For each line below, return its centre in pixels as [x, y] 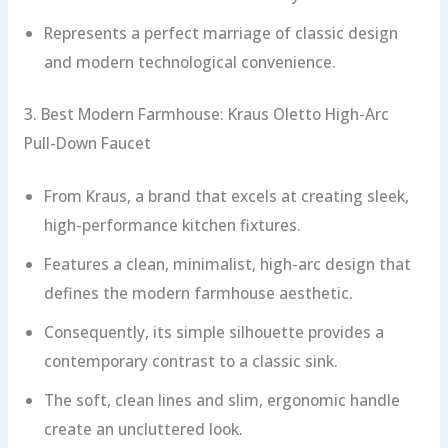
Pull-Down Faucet [87, 143]
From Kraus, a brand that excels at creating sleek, [226, 195]
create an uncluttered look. [143, 428]
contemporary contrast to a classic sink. [190, 360]
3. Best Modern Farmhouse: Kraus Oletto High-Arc [206, 114]
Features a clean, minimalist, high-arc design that [227, 263]
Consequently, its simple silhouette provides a [213, 331]
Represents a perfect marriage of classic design [220, 33]
